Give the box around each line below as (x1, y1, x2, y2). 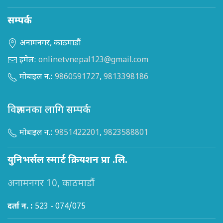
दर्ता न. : (7, 202, 33, 213)
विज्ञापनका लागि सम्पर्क (7, 104, 91, 117)
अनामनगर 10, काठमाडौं (7, 178, 95, 191)
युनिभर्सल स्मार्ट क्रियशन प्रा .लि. (7, 154, 127, 167)
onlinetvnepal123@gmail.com (38, 55, 148, 66)
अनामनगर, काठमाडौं (17, 38, 81, 49)
